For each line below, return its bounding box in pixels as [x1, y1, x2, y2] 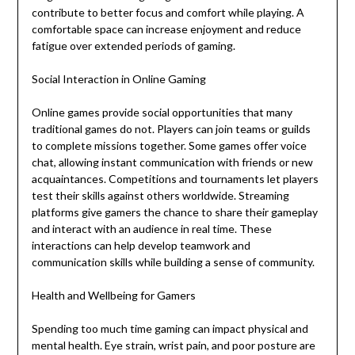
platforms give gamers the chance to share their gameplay [31, 205, 318, 219]
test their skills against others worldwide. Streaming [31, 189, 289, 203]
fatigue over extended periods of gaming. [31, 39, 235, 53]
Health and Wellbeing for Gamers [31, 288, 196, 303]
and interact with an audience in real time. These [31, 222, 272, 236]
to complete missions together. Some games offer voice [31, 139, 307, 153]
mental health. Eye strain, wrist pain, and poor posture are [31, 338, 315, 353]
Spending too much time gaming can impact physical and [31, 322, 308, 336]
